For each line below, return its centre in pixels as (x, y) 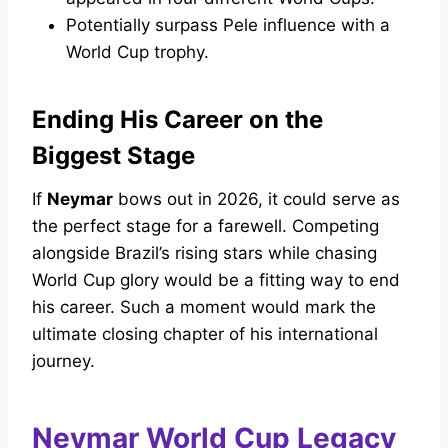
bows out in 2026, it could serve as (256, 199)
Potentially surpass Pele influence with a (228, 25)
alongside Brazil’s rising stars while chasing (204, 253)
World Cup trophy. (137, 52)
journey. (63, 361)
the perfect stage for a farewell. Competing (205, 226)
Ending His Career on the (177, 120)
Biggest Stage (113, 156)
